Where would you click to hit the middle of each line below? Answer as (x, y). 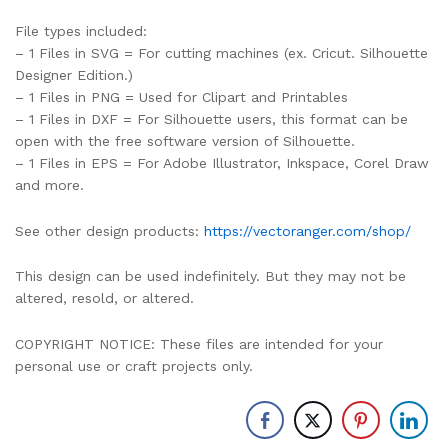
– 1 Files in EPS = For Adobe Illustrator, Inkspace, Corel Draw (222, 162)
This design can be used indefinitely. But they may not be (210, 276)
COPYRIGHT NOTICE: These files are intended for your (199, 344)
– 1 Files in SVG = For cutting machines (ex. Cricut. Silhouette (221, 52)
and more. (49, 184)
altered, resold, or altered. (104, 298)
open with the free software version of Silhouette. (185, 140)
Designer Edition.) (74, 74)
